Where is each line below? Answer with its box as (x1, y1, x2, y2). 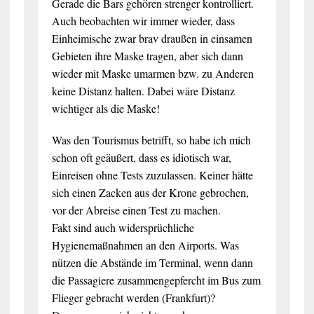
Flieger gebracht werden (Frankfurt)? (51, 289, 215, 305)
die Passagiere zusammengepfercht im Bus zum (51, 272, 261, 287)
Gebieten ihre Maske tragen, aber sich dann (51, 48, 243, 63)
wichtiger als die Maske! (51, 100, 160, 116)
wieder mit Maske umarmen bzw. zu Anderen (51, 65, 254, 81)
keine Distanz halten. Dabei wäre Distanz (51, 83, 235, 98)
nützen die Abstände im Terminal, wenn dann (51, 254, 253, 270)
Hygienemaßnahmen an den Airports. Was (51, 237, 239, 252)
